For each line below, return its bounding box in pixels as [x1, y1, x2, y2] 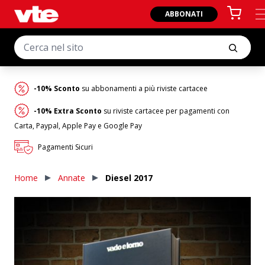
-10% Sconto [33, 83, 80, 93]
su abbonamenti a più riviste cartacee [79, 83, 208, 93]
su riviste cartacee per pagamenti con [101, 105, 230, 116]
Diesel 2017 [105, 172, 153, 184]
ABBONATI [165, 9, 203, 19]
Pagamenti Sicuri [37, 142, 93, 153]
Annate [58, 172, 85, 184]
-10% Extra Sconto [33, 105, 102, 116]
